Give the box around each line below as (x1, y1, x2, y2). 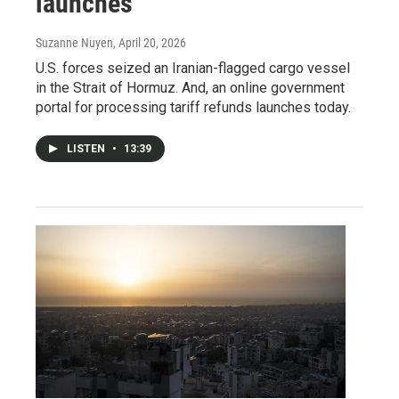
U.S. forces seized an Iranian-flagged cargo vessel (36, 60, 350, 77)
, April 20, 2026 (113, 36, 186, 51)
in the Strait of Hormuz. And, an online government (36, 79, 345, 97)
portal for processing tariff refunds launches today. (36, 99, 351, 117)
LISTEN (67, 142, 108, 156)
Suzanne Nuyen (36, 36, 113, 51)
